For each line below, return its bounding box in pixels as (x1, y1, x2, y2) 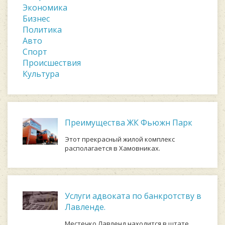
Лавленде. (65, 201, 105, 212)
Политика (23, 24, 62, 35)
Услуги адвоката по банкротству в (65, 190, 201, 201)
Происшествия (23, 57, 81, 68)
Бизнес (23, 13, 50, 24)
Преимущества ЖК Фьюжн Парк (65, 117, 192, 128)
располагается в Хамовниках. (65, 144, 160, 153)
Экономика (23, 2, 67, 13)
